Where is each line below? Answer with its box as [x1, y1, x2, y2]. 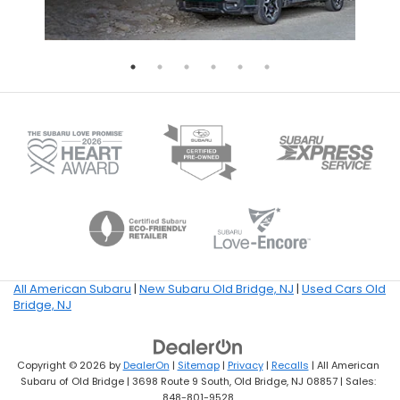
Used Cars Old [302, 280, 386, 298]
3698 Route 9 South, [129, 374, 231, 389]
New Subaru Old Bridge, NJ [139, 280, 294, 298]
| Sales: [337, 374, 376, 389]
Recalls [271, 358, 309, 373]
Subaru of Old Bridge [20, 374, 124, 389]
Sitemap [177, 358, 220, 373]
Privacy [227, 358, 263, 373]
